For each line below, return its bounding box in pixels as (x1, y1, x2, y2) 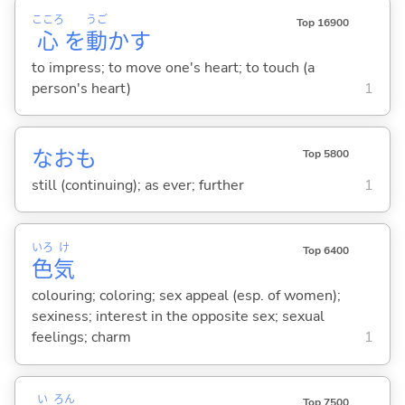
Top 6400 (302, 243, 349, 259)
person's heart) (31, 78, 131, 99)
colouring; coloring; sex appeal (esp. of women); (31, 285, 341, 306)
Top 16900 (296, 14, 349, 30)
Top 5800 (302, 146, 349, 161)
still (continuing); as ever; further (31, 174, 244, 195)
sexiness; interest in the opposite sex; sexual (31, 306, 325, 326)
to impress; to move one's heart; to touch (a (31, 57, 315, 78)
